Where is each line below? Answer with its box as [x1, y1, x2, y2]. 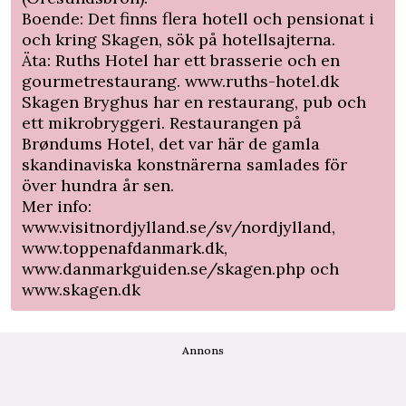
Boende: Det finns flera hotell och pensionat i [22, 8, 374, 30]
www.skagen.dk [22, 279, 140, 301]
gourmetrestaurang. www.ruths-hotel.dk [22, 71, 339, 92]
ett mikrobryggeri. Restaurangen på [22, 112, 302, 134]
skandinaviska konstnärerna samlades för [22, 154, 347, 176]
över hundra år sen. [22, 175, 174, 197]
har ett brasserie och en [149, 50, 340, 72]
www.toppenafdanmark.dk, [22, 237, 227, 259]
